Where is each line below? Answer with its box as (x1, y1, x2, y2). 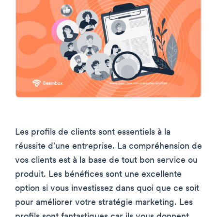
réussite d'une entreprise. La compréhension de (15, 141, 202, 151)
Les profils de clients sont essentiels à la (15, 127, 170, 137)
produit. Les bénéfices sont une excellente (15, 170, 182, 179)
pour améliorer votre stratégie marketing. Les (15, 198, 193, 207)
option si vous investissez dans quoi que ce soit (15, 184, 199, 193)
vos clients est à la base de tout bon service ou (15, 155, 198, 165)
